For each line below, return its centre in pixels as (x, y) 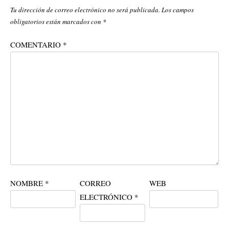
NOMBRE (28, 183)
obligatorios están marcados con (56, 21)
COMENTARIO (37, 44)
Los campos (178, 10)
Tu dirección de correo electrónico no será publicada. (85, 10)
